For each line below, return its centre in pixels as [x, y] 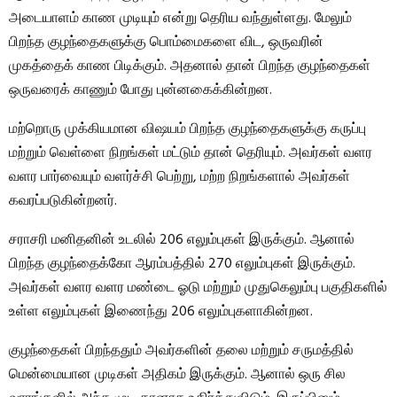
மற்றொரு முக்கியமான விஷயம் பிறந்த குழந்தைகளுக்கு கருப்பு [187, 130]
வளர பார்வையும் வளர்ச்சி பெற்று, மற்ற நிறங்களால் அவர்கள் [179, 178]
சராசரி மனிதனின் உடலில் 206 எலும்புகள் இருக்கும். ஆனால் [182, 241]
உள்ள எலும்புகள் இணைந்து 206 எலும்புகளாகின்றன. [161, 312]
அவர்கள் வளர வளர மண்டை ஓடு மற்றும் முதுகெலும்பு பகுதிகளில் [198, 288]
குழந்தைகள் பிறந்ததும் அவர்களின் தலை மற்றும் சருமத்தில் [181, 351]
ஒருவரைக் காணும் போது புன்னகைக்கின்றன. [140, 91]
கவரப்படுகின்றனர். [63, 202]
